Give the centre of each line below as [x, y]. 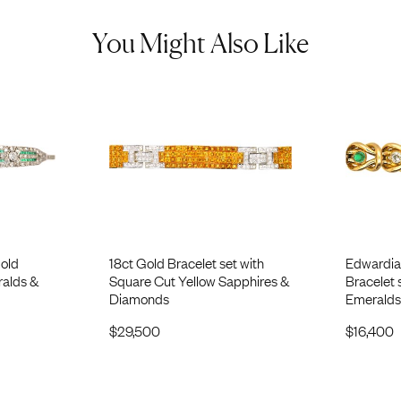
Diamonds [139, 298]
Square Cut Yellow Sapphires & [199, 280]
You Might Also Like [200, 43]
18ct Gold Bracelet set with [186, 262]
